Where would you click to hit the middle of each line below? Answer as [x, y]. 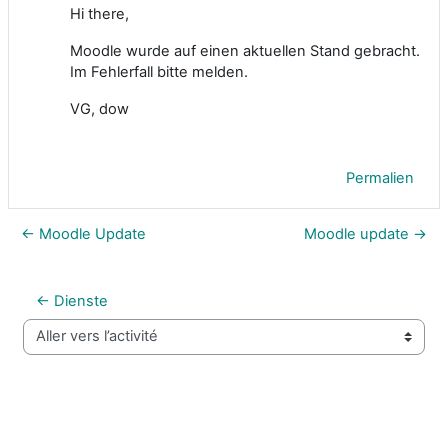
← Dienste [72, 300]
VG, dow [99, 108]
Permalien [380, 177]
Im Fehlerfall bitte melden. [159, 71]
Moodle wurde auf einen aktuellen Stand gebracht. [245, 50]
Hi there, [99, 13]
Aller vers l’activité [83, 345]
